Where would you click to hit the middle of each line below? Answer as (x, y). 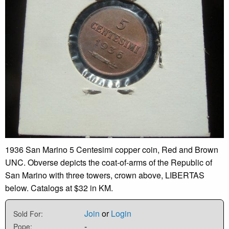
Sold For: (28, 213)
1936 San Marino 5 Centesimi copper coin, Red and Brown (112, 149)
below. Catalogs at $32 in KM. (59, 188)
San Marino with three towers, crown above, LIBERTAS (105, 175)
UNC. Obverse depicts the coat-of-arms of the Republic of (109, 162)
